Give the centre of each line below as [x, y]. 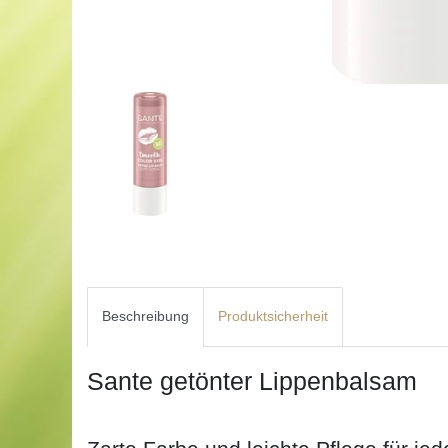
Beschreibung [145, 316]
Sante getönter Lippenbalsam [252, 380]
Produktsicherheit [273, 316]
